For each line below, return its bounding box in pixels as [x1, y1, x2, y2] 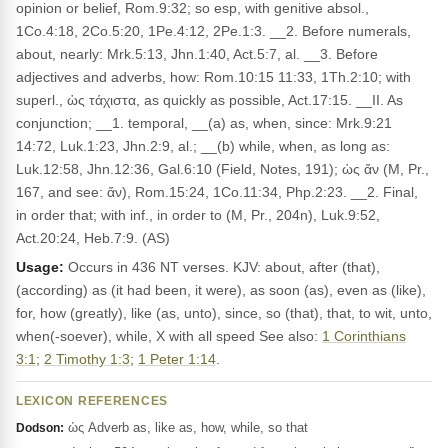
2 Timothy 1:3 [44, 351, 130, 367]
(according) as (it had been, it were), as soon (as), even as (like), [16, 282, 426, 298]
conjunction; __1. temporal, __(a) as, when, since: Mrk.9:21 [16, 115, 392, 131]
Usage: [16, 259, 64, 275]
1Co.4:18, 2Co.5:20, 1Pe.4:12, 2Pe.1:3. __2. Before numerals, [16, 23, 411, 39]
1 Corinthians [322, 328, 406, 344]
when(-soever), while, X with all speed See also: [16, 328, 322, 344]
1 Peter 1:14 [138, 351, 216, 367]
